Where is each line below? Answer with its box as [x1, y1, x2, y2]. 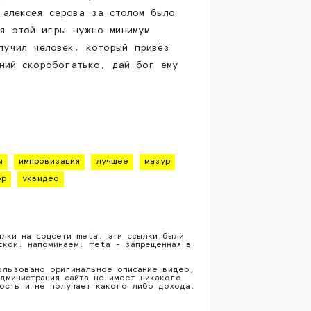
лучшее [96, 158, 128, 166]
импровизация [19, 158, 80, 166]
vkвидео [22, 175, 59, 183]
